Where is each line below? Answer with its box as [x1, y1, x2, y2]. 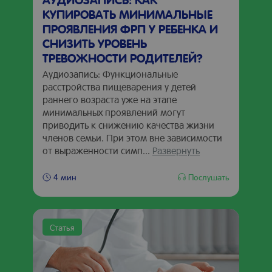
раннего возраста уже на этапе [42, 93, 177, 106]
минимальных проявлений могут [42, 106, 185, 118]
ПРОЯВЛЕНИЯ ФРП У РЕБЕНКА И [42, 21, 218, 36]
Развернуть [152, 144, 200, 157]
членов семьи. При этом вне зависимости [42, 131, 222, 144]
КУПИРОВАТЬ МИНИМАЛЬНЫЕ [42, 6, 212, 22]
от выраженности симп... [42, 144, 152, 157]
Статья [50, 222, 75, 233]
